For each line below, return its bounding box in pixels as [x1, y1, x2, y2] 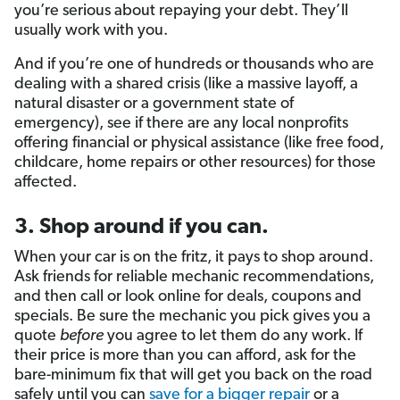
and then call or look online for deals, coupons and [14, 288, 362, 306]
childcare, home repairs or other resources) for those [14, 154, 376, 172]
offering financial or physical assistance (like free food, [14, 135, 384, 153]
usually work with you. [14, 22, 168, 40]
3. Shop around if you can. [14, 217, 269, 239]
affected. [14, 174, 77, 192]
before [60, 328, 104, 346]
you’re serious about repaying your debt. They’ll [14, 3, 348, 21]
